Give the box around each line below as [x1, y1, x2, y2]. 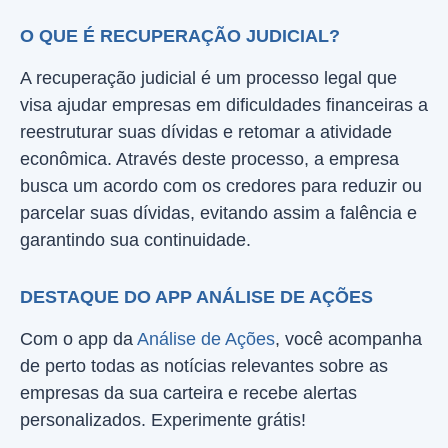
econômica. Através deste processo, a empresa [20, 149, 399, 169]
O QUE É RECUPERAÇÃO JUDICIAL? [20, 26, 340, 46]
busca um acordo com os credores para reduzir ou [20, 176, 422, 196]
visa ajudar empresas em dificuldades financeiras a [20, 95, 428, 115]
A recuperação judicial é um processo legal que [20, 68, 397, 88]
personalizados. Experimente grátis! [20, 410, 306, 430]
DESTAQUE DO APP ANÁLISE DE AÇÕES [20, 287, 373, 307]
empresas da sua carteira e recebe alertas [20, 383, 357, 403]
